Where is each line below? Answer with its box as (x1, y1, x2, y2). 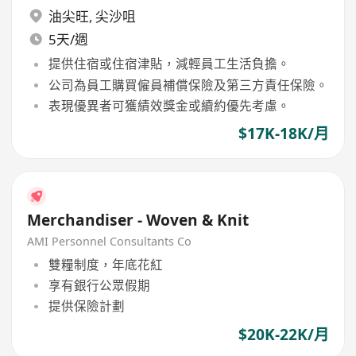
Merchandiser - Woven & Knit (27, 209, 250, 230)
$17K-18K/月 (238, 123, 329, 145)
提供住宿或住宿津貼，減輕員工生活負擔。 (48, 55, 290, 73)
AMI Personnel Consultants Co (27, 234, 192, 250)
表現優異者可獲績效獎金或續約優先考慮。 (48, 96, 290, 114)
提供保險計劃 (48, 297, 125, 315)
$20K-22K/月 (238, 323, 329, 345)
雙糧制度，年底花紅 (48, 255, 163, 273)
